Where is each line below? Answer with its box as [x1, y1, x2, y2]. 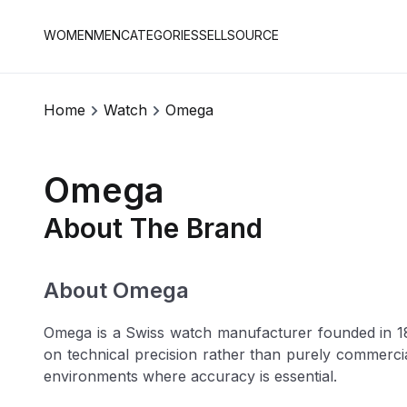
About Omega [44, 276, 189, 303]
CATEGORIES [121, 27, 199, 43]
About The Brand [44, 212, 263, 244]
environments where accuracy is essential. [44, 366, 337, 385]
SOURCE [227, 27, 279, 43]
